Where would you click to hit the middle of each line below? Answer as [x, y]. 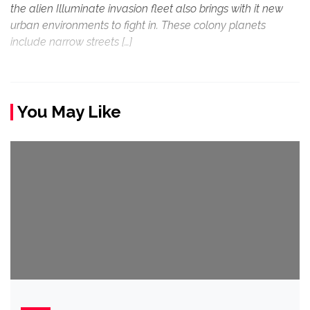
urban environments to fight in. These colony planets [138, 25]
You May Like [69, 112]
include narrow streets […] [71, 42]
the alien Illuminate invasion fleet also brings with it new [147, 9]
